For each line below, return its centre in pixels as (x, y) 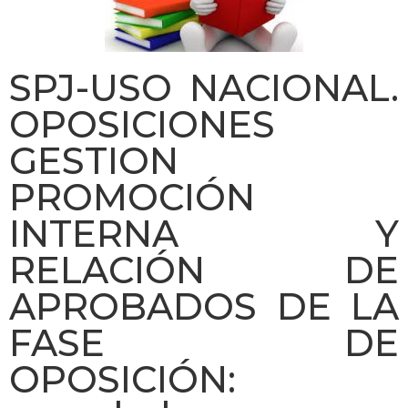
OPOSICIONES (142, 124)
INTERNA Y (204, 233)
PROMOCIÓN (132, 197)
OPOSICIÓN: (122, 379)
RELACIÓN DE (204, 270)
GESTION (94, 160)
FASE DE (204, 342)
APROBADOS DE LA (204, 306)
